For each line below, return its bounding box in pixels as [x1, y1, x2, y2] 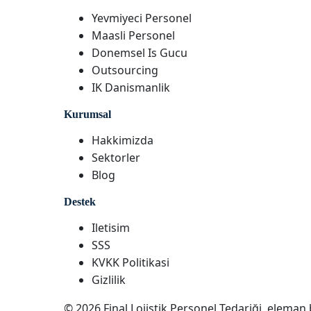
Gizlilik [92, 272, 126, 287]
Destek [64, 196, 96, 208]
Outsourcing [92, 62, 158, 78]
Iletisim [92, 220, 130, 235]
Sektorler [92, 150, 140, 165]
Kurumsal [64, 108, 111, 120]
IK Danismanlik [92, 80, 170, 95]
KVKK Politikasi [92, 255, 169, 270]
